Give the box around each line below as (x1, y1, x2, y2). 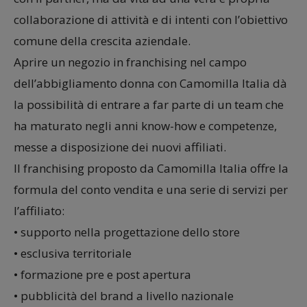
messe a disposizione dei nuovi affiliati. (14, 138, 226, 155)
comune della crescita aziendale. (14, 32, 191, 49)
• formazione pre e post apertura (14, 266, 191, 282)
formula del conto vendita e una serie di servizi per (14, 181, 288, 197)
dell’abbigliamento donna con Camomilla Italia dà (14, 75, 287, 91)
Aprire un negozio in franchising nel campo (14, 53, 247, 70)
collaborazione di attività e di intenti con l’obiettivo (14, 11, 288, 27)
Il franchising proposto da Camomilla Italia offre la (14, 160, 288, 176)
